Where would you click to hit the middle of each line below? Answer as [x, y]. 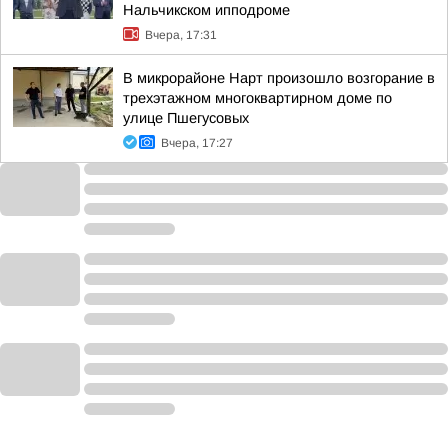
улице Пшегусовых [186, 118]
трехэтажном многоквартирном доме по [257, 98]
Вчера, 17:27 [197, 143]
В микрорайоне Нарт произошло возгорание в [279, 78]
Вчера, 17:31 [181, 35]
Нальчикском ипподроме [206, 10]
